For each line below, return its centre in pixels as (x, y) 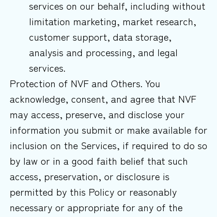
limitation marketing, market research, (113, 21)
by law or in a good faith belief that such (99, 161)
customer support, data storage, (100, 37)
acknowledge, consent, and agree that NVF (103, 99)
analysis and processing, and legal (103, 52)
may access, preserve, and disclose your (97, 114)
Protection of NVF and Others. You (85, 83)
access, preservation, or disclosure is (90, 176)
